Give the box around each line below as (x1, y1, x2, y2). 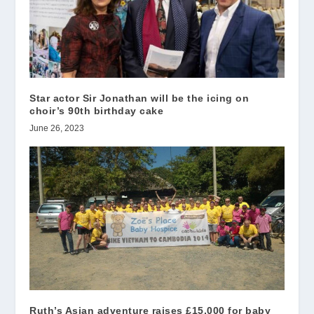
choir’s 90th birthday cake (29, 104, 164, 116)
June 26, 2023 (29, 123, 85, 133)
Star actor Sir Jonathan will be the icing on (29, 92, 250, 104)
